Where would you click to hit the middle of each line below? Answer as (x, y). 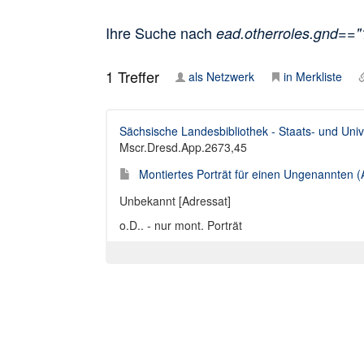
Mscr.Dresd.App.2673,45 (183, 147)
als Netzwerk (221, 76)
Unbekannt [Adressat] (175, 201)
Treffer (136, 76)
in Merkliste (313, 76)
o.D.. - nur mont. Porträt (181, 225)
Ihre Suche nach (161, 32)
